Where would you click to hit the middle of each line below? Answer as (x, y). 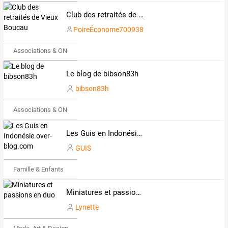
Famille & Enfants (38, 169)
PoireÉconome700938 (109, 29)
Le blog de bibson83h (102, 74)
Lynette (87, 207)
